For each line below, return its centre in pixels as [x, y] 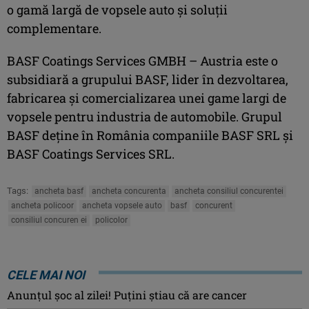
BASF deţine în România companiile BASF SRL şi [150, 135]
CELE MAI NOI [46, 275]
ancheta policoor [42, 205]
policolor [111, 220]
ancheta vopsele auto [122, 205]
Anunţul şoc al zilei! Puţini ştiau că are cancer [127, 295]
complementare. [54, 28]
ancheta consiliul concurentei [229, 191]
